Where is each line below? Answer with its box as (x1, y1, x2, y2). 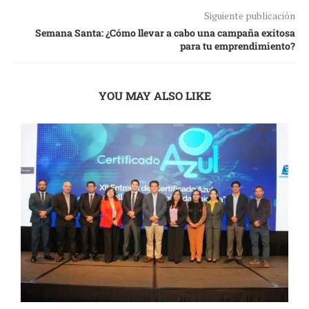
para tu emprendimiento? (180, 39, 295, 52)
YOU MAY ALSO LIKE (98, 88, 211, 103)
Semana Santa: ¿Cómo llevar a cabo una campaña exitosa (35, 26, 295, 39)
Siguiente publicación (204, 8, 295, 22)
